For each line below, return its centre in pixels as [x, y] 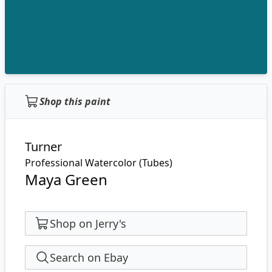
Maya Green [66, 179]
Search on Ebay [89, 257]
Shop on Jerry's [88, 223]
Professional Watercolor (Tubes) [99, 163]
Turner [43, 147]
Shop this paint [75, 101]
